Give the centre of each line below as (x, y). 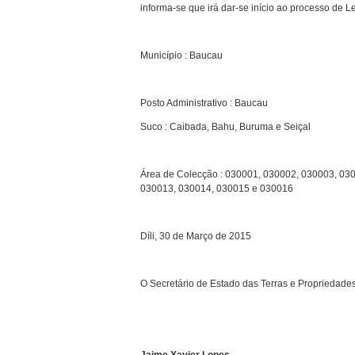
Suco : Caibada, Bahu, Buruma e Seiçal (225, 126)
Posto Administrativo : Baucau (204, 103)
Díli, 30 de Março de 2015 (196, 236)
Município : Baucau (181, 55)
